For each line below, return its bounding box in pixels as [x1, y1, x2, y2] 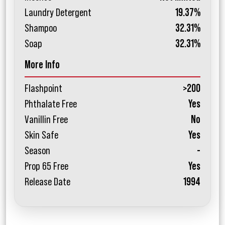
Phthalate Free [25, 98, 77, 110]
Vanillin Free [25, 114, 68, 126]
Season [25, 145, 50, 157]
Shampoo [25, 23, 57, 34]
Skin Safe [25, 130, 58, 141]
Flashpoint [25, 83, 62, 94]
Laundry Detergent [25, 7, 91, 19]
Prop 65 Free [25, 161, 68, 172]
